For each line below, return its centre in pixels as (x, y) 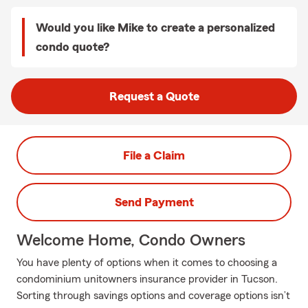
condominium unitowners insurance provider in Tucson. (147, 279)
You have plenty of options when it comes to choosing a (147, 263)
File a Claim (154, 155)
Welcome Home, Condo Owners (131, 241)
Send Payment (154, 202)
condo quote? (73, 47)
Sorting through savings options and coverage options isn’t (153, 296)
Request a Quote (154, 96)
